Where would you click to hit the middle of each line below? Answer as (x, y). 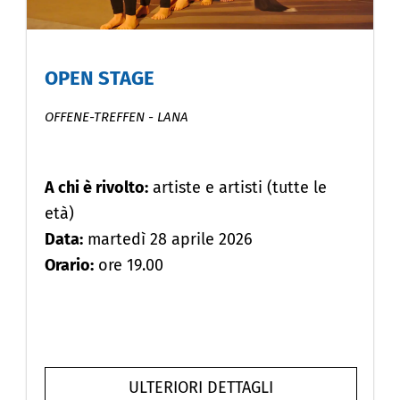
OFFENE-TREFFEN (95, 117)
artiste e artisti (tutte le (237, 187)
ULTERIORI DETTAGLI (201, 387)
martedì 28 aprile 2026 (168, 239)
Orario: (69, 265)
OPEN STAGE (100, 78)
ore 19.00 (129, 265)
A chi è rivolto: (96, 187)
